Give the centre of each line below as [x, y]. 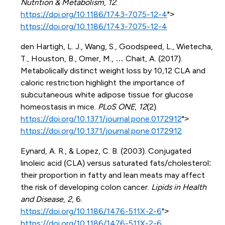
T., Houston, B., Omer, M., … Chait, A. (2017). [101, 59]
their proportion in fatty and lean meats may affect [113, 175]
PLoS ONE [116, 107]
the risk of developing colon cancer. [86, 187]
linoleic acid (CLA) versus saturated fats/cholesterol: [116, 163]
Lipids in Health [179, 187]
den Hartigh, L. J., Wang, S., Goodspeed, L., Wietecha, [117, 47]
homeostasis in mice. [59, 107]
